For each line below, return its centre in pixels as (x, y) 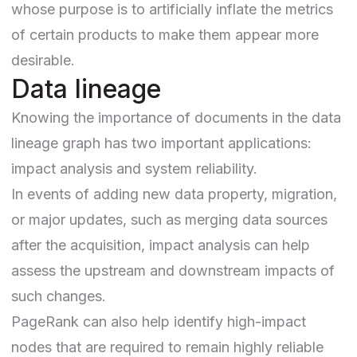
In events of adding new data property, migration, (174, 194)
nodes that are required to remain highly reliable (167, 347)
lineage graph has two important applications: (161, 143)
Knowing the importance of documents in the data (176, 117)
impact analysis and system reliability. (134, 168)
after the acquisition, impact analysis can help (161, 245)
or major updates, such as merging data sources (169, 219)
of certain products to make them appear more (165, 34)
